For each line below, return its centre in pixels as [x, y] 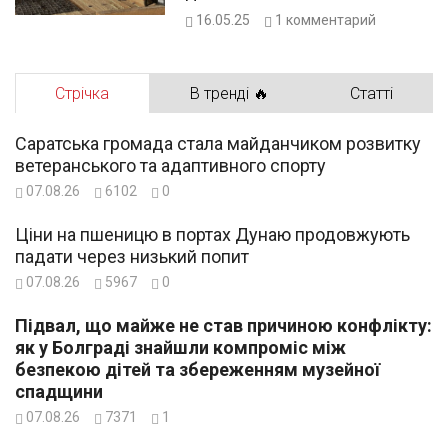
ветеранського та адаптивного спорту [170, 165]
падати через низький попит [132, 256]
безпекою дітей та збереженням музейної [197, 369]
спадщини [59, 391]
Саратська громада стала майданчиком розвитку [218, 143]
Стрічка [82, 93]
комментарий [331, 19]
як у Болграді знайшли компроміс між [180, 347]
